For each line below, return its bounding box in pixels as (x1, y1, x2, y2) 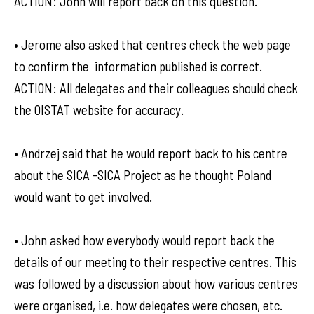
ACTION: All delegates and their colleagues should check (14, 80, 298, 96)
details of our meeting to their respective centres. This (14, 254, 296, 270)
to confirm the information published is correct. (14, 58, 262, 74)
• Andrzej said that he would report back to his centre (14, 145, 287, 161)
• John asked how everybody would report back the (14, 232, 275, 248)
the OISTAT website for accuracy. (14, 102, 184, 118)
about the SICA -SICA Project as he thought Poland (14, 167, 271, 183)
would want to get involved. (14, 189, 152, 205)
